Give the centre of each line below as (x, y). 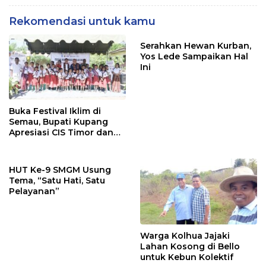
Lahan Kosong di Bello (190, 246)
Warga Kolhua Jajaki (185, 235)
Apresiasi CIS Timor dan (61, 133)
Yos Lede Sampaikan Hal (194, 57)
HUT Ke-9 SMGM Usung (60, 170)
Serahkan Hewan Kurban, (196, 46)
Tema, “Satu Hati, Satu (57, 181)
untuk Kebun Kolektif (187, 257)
